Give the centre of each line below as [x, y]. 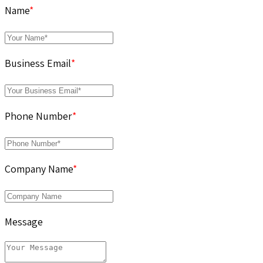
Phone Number [38, 116]
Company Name [39, 169]
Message [24, 222]
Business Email [38, 63]
